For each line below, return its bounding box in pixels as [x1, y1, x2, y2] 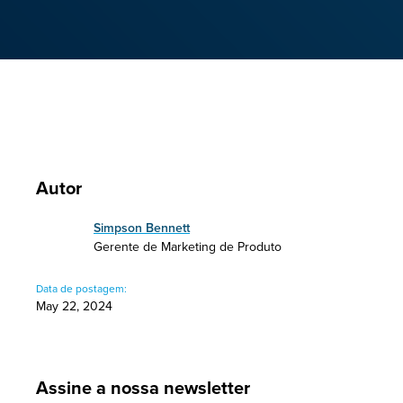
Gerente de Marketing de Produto [94, 237, 282, 255]
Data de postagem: [36, 281, 127, 296]
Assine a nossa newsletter [36, 374, 250, 400]
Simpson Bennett [94, 219, 190, 237]
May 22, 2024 [36, 297, 112, 315]
